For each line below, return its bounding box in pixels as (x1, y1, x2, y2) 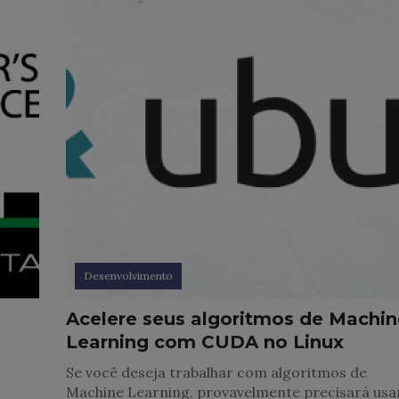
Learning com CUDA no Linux (66, 331, 345, 354)
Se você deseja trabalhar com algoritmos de (66, 363, 368, 382)
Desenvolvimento (84, 269, 174, 283)
